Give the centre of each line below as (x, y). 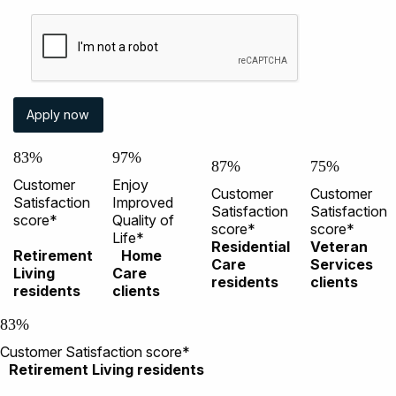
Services (342, 265)
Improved (143, 203)
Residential (251, 247)
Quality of (143, 221)
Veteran (339, 247)
